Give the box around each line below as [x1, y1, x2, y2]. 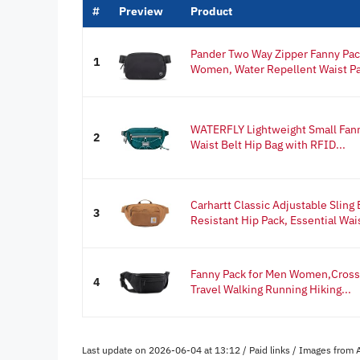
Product [190, 3, 232, 18]
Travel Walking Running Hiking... [190, 281, 351, 297]
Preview [119, 3, 163, 18]
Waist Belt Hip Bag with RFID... [190, 137, 346, 152]
